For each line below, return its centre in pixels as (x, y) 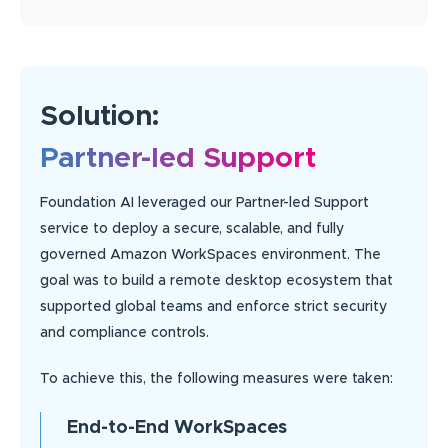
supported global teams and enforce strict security (213, 307)
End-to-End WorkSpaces (177, 428)
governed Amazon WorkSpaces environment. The (210, 255)
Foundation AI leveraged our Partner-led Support (204, 203)
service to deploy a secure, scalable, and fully (192, 229)
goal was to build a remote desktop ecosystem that (216, 281)
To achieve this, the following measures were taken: (216, 379)
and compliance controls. (124, 333)
